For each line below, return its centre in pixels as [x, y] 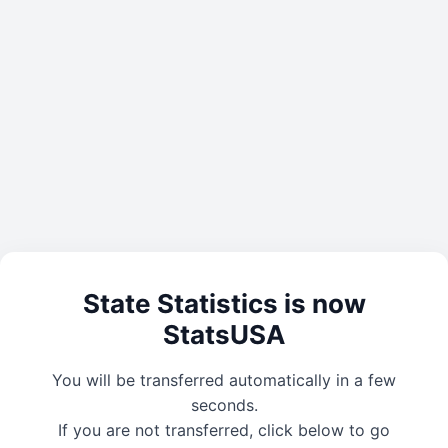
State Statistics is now [224, 304]
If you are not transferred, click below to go [224, 429]
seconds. [224, 404]
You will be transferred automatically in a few [224, 379]
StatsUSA [224, 335]
